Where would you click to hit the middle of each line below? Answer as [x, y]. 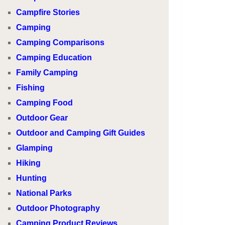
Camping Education [54, 58]
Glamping [35, 148]
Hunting [32, 178]
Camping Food [45, 103]
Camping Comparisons [61, 42]
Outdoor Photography [58, 208]
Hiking [29, 163]
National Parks [44, 193]
